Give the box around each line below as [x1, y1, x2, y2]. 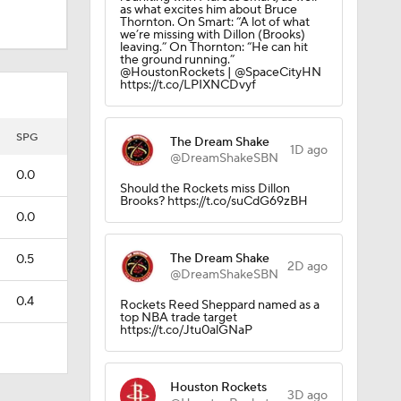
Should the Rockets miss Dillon [119, 181, 290, 197]
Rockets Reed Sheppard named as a [119, 297, 320, 313]
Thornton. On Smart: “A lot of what [119, 14, 310, 30]
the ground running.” [119, 52, 235, 68]
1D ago [289, 142, 328, 158]
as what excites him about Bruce [119, 2, 297, 18]
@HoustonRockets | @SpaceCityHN [119, 64, 321, 81]
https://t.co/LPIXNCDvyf [119, 77, 256, 93]
